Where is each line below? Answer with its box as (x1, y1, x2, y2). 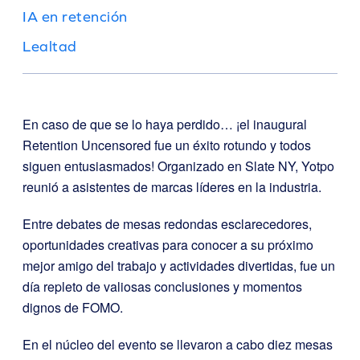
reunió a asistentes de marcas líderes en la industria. (22, 178, 321, 196)
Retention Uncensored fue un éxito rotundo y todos (22, 136, 311, 154)
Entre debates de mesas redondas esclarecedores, (22, 215, 312, 233)
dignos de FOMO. (22, 298, 123, 317)
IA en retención (22, 8, 128, 25)
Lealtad (22, 38, 77, 55)
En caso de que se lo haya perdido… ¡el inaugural (22, 115, 307, 133)
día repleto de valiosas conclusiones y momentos (22, 277, 302, 296)
